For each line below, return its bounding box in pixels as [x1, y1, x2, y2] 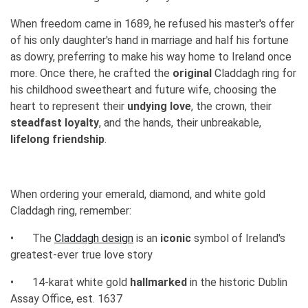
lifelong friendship [10, 133, 104, 146]
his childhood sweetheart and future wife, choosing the [10, 83, 276, 97]
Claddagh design [54, 232, 133, 245]
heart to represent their [10, 100, 127, 113]
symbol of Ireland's [191, 232, 285, 245]
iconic [160, 232, 191, 245]
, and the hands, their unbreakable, [99, 116, 261, 130]
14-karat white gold [32, 276, 130, 289]
